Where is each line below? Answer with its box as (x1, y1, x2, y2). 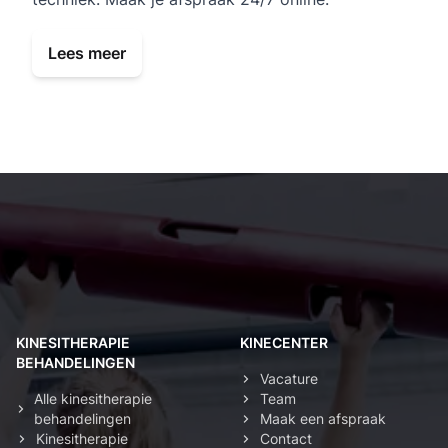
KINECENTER (240, 334, 328, 352)
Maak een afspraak (260, 410, 386, 428)
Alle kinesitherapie (33, 390, 152, 408)
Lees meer (48, 43, 126, 64)
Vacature (260, 370, 318, 388)
